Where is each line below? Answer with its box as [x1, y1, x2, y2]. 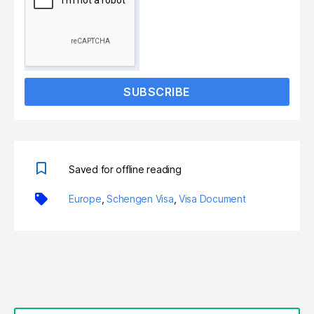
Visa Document [179, 192, 246, 205]
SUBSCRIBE [123, 84, 191, 99]
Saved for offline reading [69, 163, 182, 175]
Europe [69, 192, 102, 205]
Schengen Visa [107, 192, 174, 205]
